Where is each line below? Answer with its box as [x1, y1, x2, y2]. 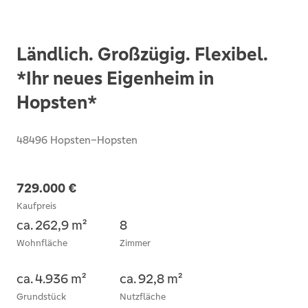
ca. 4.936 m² [16, 270, 86, 287]
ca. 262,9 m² [16, 217, 87, 233]
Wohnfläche [16, 237, 67, 249]
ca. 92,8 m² [120, 270, 182, 287]
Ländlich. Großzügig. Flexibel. [16, 43, 268, 66]
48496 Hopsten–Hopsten [16, 133, 137, 146]
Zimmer [120, 237, 151, 249]
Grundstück [16, 291, 66, 302]
